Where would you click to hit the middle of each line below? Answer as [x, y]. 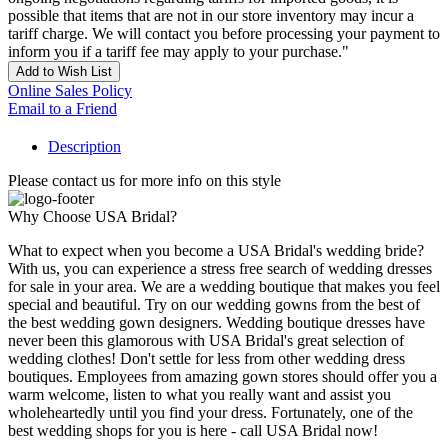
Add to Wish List [64, 72]
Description [84, 147]
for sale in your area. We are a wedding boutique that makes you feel [224, 287]
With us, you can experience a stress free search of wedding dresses [220, 269]
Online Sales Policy [70, 91]
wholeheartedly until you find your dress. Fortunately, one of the [210, 413]
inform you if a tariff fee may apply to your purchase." [178, 52]
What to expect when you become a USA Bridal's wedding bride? [216, 251]
